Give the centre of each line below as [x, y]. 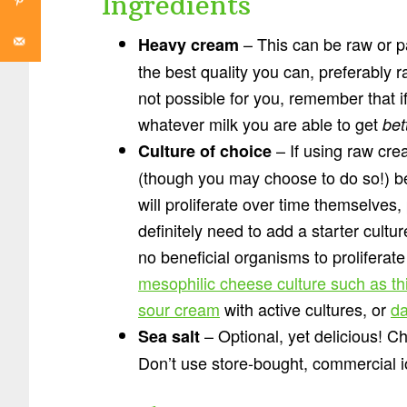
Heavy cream [189, 45]
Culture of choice [205, 151]
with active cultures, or [305, 309]
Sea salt [169, 336]
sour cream [179, 309]
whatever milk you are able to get [260, 124]
